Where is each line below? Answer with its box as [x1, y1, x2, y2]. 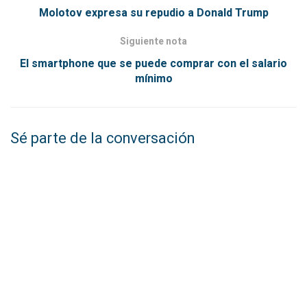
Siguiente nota [120, 34, 187, 49]
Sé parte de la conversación [10, 127, 195, 149]
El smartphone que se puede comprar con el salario [20, 55, 287, 72]
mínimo [134, 70, 173, 87]
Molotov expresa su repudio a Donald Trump [38, 4, 269, 21]
